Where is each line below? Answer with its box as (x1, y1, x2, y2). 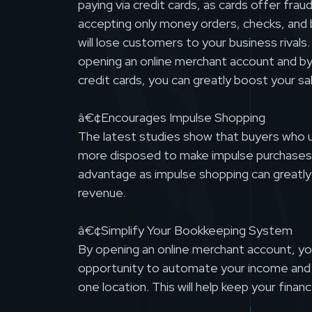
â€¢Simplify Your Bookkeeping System (78, 222, 292, 239)
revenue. (78, 185, 125, 201)
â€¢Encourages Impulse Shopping (78, 109, 265, 126)
